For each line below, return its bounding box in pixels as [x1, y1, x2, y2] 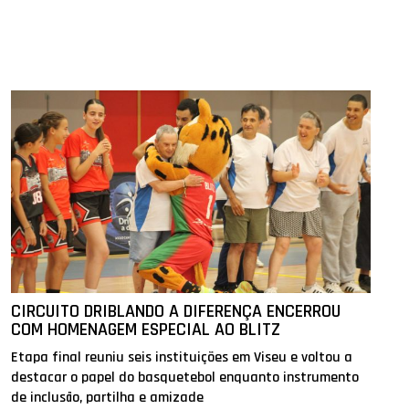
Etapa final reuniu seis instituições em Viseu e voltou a [11, 348, 353, 368]
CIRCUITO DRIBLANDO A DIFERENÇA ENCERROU [11, 299, 341, 324]
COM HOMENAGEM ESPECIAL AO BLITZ [11, 318, 281, 342]
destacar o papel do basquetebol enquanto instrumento [11, 368, 360, 388]
